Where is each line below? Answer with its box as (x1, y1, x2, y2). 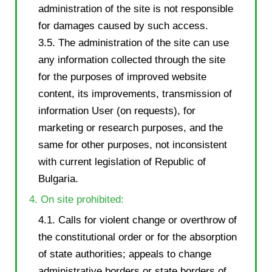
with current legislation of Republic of (38, 155, 206, 168)
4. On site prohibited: (29, 193, 124, 205)
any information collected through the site (38, 53, 225, 66)
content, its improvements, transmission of (38, 87, 232, 100)
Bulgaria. (38, 172, 78, 185)
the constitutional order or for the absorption (38, 231, 237, 243)
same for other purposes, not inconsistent (38, 138, 227, 151)
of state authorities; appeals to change (38, 248, 211, 260)
